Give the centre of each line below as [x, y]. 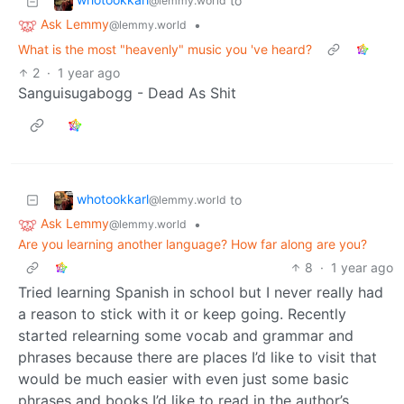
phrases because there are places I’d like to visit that [197, 357]
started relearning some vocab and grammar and [186, 335]
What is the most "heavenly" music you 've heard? [165, 50]
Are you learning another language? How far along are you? [193, 243]
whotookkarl [113, 199]
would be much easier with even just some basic [184, 378]
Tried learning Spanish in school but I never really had [201, 292]
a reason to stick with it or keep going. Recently [182, 313]
